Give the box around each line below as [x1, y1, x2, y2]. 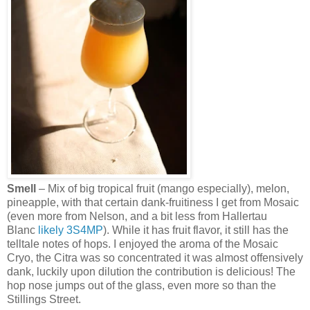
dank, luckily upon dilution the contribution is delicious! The [7, 265, 295, 277]
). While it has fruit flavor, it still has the [103, 224, 289, 236]
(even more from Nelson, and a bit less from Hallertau [7, 210, 267, 222]
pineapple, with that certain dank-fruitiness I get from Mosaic [7, 196, 299, 208]
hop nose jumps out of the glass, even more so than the [7, 279, 276, 291]
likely [38, 224, 64, 236]
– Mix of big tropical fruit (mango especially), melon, [39, 182, 289, 194]
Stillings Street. [7, 293, 81, 305]
